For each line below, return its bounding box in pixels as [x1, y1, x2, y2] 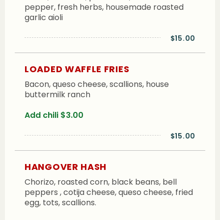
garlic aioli [25, 12, 63, 24]
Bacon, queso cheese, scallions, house [25, 78, 169, 90]
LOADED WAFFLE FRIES [25, 62, 130, 75]
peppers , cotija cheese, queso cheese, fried [25, 186, 193, 198]
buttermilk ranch [25, 88, 90, 100]
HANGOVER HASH [25, 160, 107, 173]
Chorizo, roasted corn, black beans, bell [25, 176, 177, 188]
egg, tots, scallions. [25, 196, 96, 208]
